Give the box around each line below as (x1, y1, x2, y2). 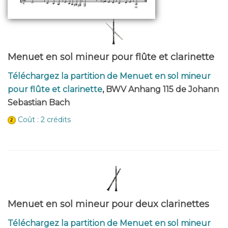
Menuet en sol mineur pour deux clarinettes (8, 198, 209, 210)
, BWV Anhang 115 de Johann (102, 84, 219, 95)
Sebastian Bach (8, 98, 70, 108)
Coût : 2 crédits (18, 115, 71, 125)
